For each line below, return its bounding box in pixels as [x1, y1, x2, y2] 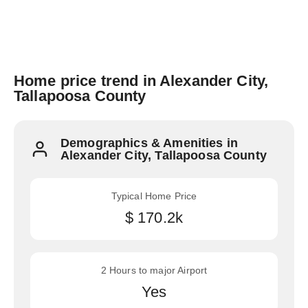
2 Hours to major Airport [100, 265, 208, 276]
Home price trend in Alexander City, [14, 72, 269, 89]
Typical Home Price [111, 190, 197, 201]
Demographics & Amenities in [60, 136, 239, 150]
